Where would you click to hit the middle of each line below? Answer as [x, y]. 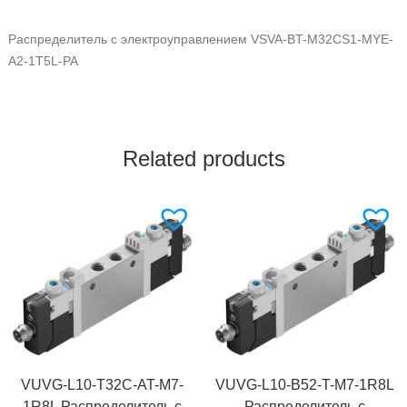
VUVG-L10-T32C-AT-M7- [103, 384]
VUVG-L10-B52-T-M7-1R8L [304, 384]
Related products [203, 158]
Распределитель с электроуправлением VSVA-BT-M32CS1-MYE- [200, 39]
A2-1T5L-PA [43, 60]
